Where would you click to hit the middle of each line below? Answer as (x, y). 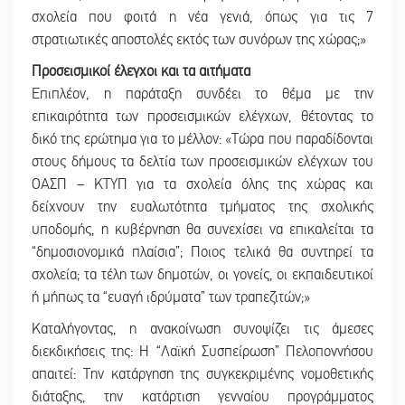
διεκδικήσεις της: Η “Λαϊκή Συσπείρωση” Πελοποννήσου (202, 351)
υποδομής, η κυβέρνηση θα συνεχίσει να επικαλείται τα (202, 229)
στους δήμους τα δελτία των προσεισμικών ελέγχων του (202, 161)
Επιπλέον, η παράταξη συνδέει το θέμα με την (202, 94)
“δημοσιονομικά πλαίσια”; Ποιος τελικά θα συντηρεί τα (202, 252)
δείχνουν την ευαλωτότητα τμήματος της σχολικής (202, 207)
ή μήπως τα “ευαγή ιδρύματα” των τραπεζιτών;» (171, 297)
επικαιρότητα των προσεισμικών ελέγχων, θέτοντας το (202, 116)
